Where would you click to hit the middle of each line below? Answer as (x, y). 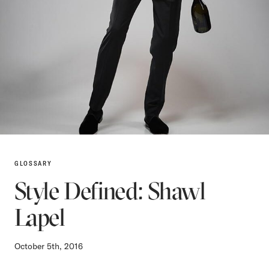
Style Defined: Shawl (110, 190)
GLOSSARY (33, 163)
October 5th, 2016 (49, 246)
